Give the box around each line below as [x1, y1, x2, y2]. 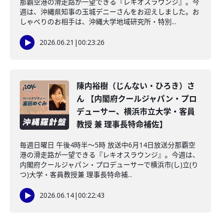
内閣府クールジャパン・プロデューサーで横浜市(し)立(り [20, 160, 198, 169]
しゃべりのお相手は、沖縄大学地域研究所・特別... [20, 17, 176, 26]
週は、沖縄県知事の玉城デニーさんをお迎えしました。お [20, 7, 199, 16]
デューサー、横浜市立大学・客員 [76, 106, 195, 117]
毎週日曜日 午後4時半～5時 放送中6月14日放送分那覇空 [20, 140, 195, 149]
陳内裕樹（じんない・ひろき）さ [76, 80, 195, 91]
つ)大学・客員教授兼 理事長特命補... [20, 170, 132, 179]
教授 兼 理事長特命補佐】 [76, 119, 167, 130]
